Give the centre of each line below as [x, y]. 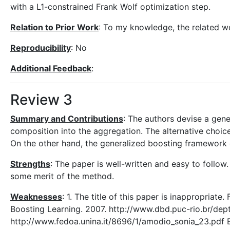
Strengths [30, 164]
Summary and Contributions [67, 119]
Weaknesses [36, 197]
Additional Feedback [51, 68]
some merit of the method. [62, 176]
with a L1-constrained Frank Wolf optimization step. [110, 7]
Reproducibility [41, 48]
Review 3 [41, 100]
